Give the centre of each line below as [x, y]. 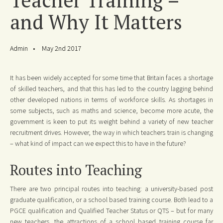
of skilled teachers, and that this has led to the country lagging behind [111, 88]
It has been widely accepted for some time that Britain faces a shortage [111, 77]
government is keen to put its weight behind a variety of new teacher [111, 121]
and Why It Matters [96, 22]
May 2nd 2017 [61, 48]
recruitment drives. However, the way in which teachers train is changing [111, 132]
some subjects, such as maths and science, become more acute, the [111, 110]
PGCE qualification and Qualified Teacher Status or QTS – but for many [111, 211]
